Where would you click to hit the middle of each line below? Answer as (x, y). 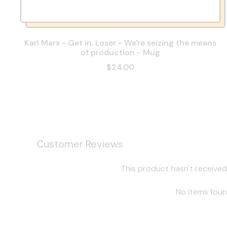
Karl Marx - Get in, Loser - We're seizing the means (120, 43)
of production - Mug (120, 53)
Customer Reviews (80, 144)
